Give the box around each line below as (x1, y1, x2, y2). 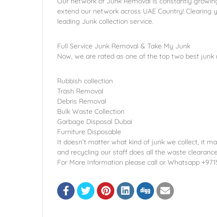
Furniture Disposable (57, 127, 121, 136)
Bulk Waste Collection (57, 107, 124, 116)
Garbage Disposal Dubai (57, 117, 132, 126)
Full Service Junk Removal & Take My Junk (57, 42, 190, 50)
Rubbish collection (57, 77, 113, 85)
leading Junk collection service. (57, 17, 154, 26)
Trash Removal (57, 87, 103, 95)
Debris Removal (57, 97, 106, 106)
